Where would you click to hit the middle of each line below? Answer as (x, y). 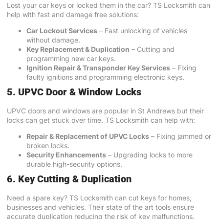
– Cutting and (152, 49)
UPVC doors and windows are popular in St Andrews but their (105, 110)
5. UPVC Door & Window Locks (74, 92)
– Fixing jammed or (180, 136)
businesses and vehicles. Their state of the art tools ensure (100, 207)
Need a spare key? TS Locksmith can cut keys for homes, (99, 198)
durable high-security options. (74, 164)
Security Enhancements (66, 155)
